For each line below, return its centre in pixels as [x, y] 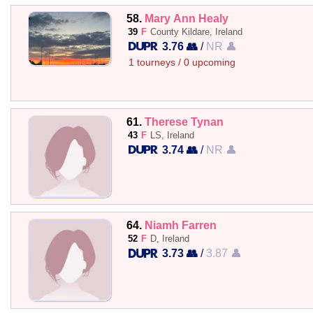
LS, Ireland [172, 135]
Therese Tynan [184, 122]
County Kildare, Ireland [196, 31]
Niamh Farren [180, 225]
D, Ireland [169, 239]
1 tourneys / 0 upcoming [182, 62]
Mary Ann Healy [186, 18]
